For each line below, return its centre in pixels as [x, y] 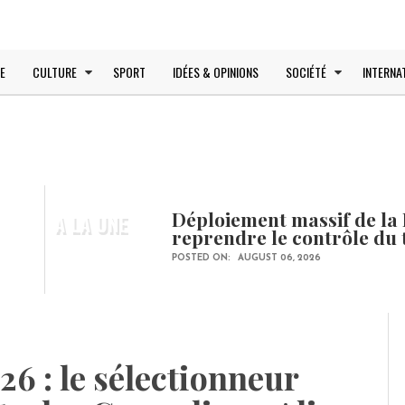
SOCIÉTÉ [306, 72]
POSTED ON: [202, 258]
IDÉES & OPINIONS [216, 72]
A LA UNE [91, 223]
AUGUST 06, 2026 [279, 258]
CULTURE [55, 72]
